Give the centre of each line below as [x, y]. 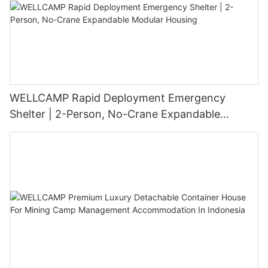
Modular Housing [52, 130]
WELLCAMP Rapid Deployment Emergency [118, 98]
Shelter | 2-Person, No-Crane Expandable [115, 114]
